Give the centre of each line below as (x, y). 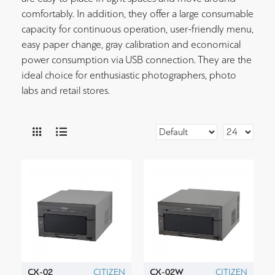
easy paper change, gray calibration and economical (131, 45)
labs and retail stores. (66, 91)
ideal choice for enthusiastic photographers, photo (129, 75)
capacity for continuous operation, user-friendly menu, (137, 29)
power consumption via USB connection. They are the (137, 60)
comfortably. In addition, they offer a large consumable (137, 14)
